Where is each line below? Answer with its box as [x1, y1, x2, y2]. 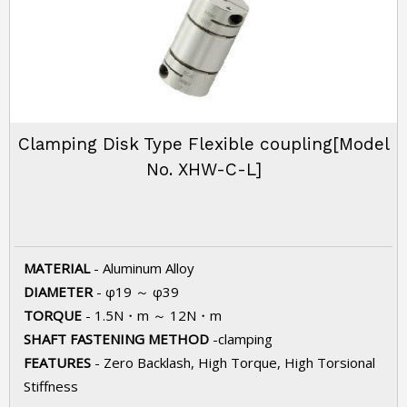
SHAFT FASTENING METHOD [24, 330, 213, 348]
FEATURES [24, 353, 94, 372]
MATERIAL [24, 259, 94, 277]
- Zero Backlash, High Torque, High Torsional [94, 353, 375, 372]
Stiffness [24, 377, 78, 395]
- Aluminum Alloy [94, 259, 194, 277]
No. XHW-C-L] [145, 159, 262, 180]
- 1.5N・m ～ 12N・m [85, 306, 222, 324]
